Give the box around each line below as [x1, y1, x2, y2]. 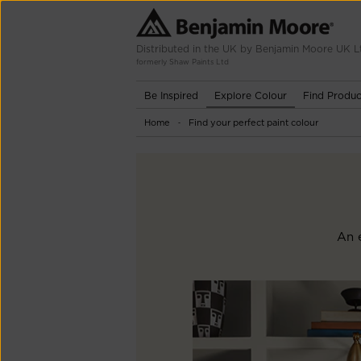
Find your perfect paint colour [189, 117, 318, 128]
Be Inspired [144, 89, 198, 102]
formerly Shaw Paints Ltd [136, 57, 229, 66]
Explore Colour [214, 89, 287, 102]
